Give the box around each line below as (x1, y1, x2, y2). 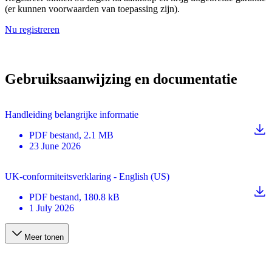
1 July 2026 (29, 203, 74, 214)
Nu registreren (5, 24, 59, 35)
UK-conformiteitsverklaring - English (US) (5, 171, 169, 182)
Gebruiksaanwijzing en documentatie (5, 71, 237, 87)
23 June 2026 (29, 141, 81, 152)
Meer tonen (24, 233, 64, 242)
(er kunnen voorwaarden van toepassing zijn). (5, 3, 180, 14)
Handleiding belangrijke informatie (5, 109, 138, 120)
